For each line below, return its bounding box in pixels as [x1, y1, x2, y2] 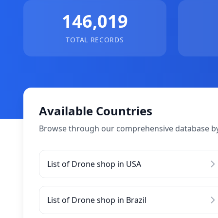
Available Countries [39, 103, 152, 119]
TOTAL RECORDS [66, 35, 124, 44]
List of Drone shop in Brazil [47, 195, 146, 205]
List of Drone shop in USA [47, 159, 141, 169]
